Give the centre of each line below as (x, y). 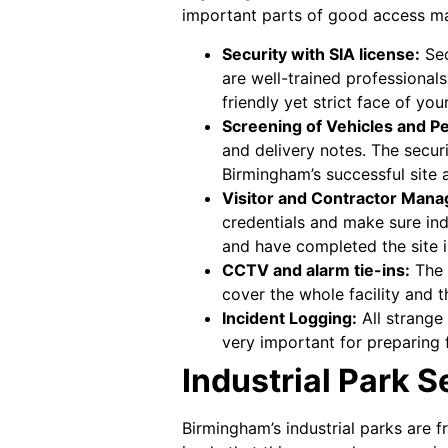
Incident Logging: (289, 317)
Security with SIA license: (321, 53)
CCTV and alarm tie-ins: (316, 269)
